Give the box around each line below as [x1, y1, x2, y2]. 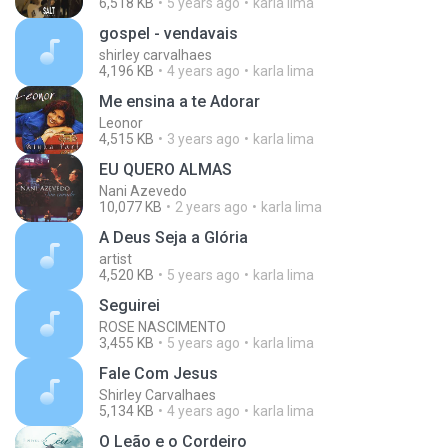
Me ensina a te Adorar [99, 92, 260, 111]
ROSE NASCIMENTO [99, 319, 226, 335]
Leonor [99, 115, 143, 131]
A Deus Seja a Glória [99, 228, 248, 247]
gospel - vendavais [99, 24, 238, 43]
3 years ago [167, 131, 240, 147]
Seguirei [99, 296, 160, 315]
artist [99, 251, 132, 267]
